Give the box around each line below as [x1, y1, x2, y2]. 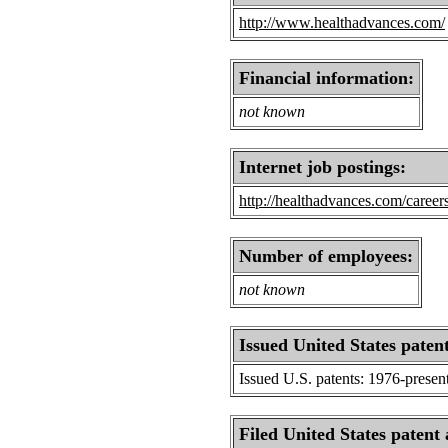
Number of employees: [239, 246, 413, 266]
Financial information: [239, 68, 414, 88]
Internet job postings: [239, 157, 406, 177]
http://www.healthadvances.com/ [239, 14, 445, 31]
